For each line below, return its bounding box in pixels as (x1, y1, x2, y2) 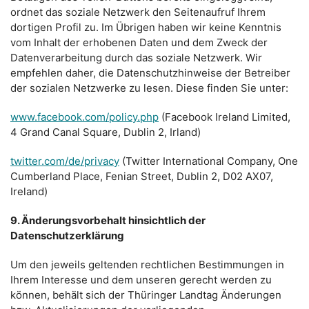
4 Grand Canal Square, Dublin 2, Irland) (10, 126, 201, 139)
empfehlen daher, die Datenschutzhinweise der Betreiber (10, 66, 290, 79)
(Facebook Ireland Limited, (159, 110, 290, 123)
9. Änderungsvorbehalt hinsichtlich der (10, 214, 206, 227)
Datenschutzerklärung (10, 229, 124, 242)
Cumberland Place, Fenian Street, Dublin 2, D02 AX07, (10, 170, 273, 183)
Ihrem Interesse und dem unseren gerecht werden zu (10, 273, 272, 286)
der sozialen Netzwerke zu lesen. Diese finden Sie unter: (10, 81, 288, 94)
